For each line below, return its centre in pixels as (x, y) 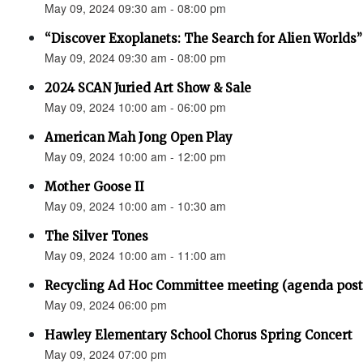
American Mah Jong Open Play (139, 137)
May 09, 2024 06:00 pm (106, 305)
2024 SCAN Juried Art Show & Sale (148, 88)
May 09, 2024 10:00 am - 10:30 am (135, 206)
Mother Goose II (94, 187)
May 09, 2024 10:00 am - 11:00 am (135, 255)
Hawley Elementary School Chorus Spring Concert (199, 335)
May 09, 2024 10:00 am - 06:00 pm (135, 107)
